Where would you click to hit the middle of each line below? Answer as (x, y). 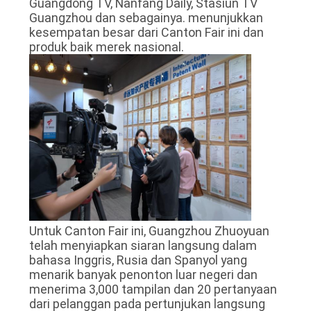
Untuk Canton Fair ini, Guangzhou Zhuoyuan (149, 231)
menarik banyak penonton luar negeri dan (143, 275)
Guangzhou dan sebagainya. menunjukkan (146, 18)
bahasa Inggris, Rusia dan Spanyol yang (138, 260)
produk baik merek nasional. (106, 47)
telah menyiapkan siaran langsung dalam (143, 246)
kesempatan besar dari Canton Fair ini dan (146, 33)
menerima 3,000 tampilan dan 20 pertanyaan (153, 289)
